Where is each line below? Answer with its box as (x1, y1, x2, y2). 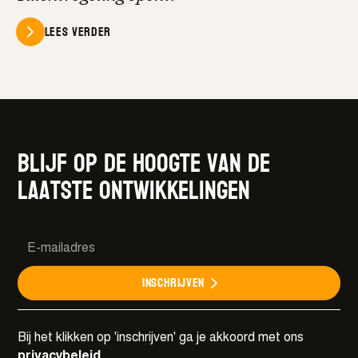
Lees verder (44, 20, 111, 43)
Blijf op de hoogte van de (18, 140, 271, 187)
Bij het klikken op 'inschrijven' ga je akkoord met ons (18, 331, 304, 344)
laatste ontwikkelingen (18, 167, 251, 214)
